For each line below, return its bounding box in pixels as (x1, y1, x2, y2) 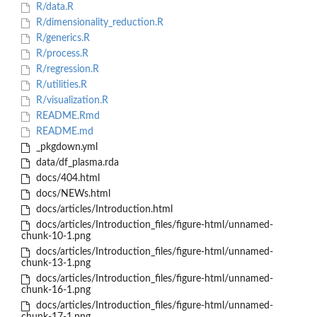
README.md (33, 127, 93, 137)
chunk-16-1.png (21, 285, 91, 296)
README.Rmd (33, 111, 100, 122)
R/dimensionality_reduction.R (33, 18, 163, 28)
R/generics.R (33, 33, 90, 44)
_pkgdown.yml (33, 142, 98, 153)
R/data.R (33, 2, 74, 13)
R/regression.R (33, 64, 99, 75)
